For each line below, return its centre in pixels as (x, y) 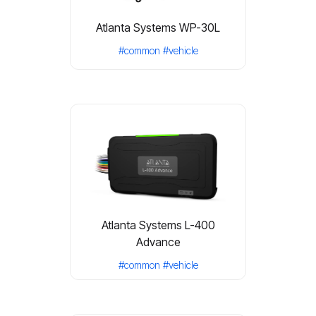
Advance (158, 242)
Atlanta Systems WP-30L (158, 28)
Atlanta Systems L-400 (158, 225)
